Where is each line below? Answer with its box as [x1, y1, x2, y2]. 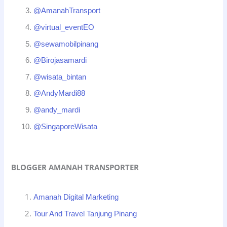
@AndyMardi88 [33, 89, 86, 98]
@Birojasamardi [33, 56, 87, 65]
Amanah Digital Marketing [33, 193, 119, 201]
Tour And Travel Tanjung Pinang [33, 210, 137, 218]
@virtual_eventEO [33, 23, 95, 31]
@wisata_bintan [33, 72, 87, 81]
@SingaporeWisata [33, 122, 98, 131]
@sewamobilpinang [33, 40, 99, 48]
